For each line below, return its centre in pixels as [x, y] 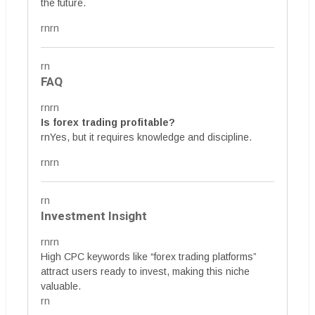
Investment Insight [94, 217]
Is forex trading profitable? [108, 123]
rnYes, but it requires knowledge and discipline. [146, 137]
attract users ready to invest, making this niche [145, 272]
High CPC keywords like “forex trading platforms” [149, 257]
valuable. [61, 287]
